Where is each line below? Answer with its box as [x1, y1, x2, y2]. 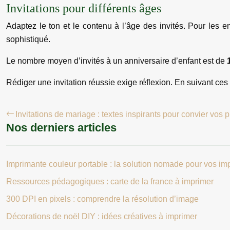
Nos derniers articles [6, 121, 117, 134]
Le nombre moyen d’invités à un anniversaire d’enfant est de [6, 56, 227, 65]
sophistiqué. [6, 35, 50, 44]
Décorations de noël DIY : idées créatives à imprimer [6, 212, 197, 221]
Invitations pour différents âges [6, 2, 161, 15]
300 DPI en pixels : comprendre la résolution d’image [6, 195, 199, 203]
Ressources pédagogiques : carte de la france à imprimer [6, 177, 214, 186]
